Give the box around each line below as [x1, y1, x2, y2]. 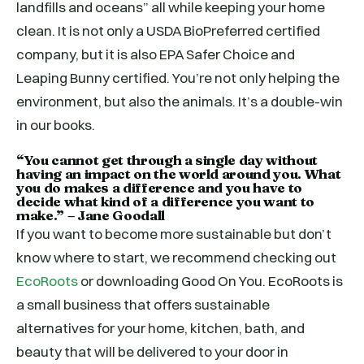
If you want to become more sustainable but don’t [16, 225, 331, 243]
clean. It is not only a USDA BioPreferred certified [16, 22, 320, 40]
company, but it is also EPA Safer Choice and [16, 45, 295, 63]
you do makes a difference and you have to [16, 179, 303, 197]
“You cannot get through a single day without [16, 151, 318, 169]
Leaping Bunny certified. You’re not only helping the [16, 69, 340, 87]
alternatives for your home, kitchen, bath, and [16, 319, 305, 337]
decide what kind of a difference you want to [16, 193, 315, 210]
